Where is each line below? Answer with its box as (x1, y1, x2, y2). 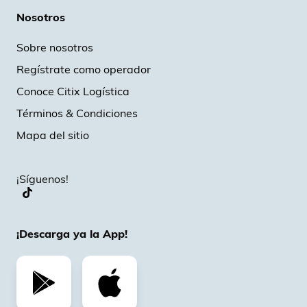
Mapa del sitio (16, 127, 89, 142)
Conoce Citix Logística (16, 84, 130, 98)
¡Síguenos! (16, 171, 69, 186)
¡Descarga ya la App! (16, 226, 127, 241)
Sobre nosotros (16, 40, 93, 54)
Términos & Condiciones (16, 106, 138, 120)
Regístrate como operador (16, 62, 151, 76)
